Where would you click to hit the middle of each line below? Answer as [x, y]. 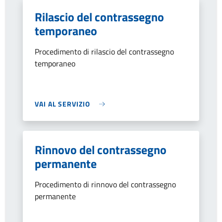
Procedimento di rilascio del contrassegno [104, 52]
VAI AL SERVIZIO [62, 104]
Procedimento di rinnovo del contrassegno [105, 184]
